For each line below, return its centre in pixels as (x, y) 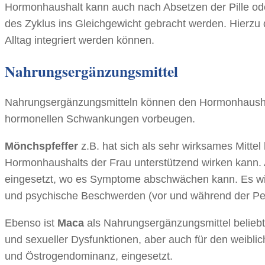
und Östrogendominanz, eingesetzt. (89, 256)
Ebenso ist (31, 223)
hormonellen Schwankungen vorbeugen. (100, 119)
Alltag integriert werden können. (80, 40)
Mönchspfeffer (41, 146)
